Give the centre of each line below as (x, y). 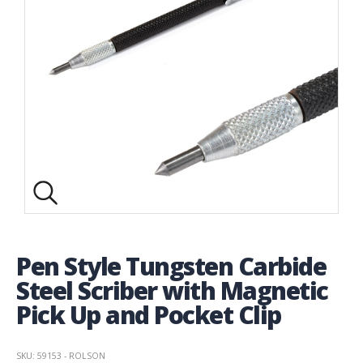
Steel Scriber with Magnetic (172, 290)
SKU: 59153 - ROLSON (61, 355)
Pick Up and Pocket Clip (149, 314)
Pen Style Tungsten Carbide (171, 266)
